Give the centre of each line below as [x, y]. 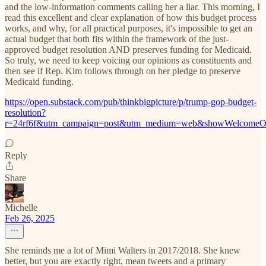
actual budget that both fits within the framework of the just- [117, 39]
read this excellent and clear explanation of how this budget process [131, 18]
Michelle [21, 208]
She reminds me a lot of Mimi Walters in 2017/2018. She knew [123, 251]
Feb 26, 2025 [30, 218]
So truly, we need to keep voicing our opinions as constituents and [128, 61]
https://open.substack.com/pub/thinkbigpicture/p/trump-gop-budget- [131, 102]
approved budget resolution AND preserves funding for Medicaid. [128, 50]
